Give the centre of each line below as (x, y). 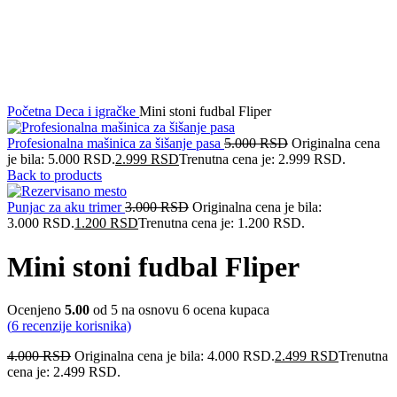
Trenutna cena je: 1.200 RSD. (222, 223)
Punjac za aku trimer (66, 207)
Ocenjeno (36, 310)
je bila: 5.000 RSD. (61, 160)
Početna (31, 112)
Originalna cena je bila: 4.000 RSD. (175, 356)
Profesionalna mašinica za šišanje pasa (116, 144)
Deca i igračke (97, 112)
